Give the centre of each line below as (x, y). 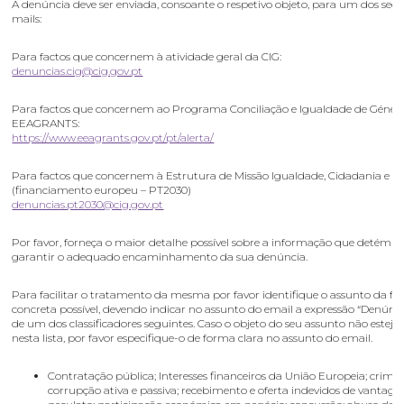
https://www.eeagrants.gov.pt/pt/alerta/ (113, 138)
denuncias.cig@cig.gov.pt (78, 71)
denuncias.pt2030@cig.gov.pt (88, 204)
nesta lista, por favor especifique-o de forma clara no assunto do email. (193, 338)
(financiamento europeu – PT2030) (102, 190)
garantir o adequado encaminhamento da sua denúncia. (160, 257)
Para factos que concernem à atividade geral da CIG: (147, 56)
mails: (27, 18)
